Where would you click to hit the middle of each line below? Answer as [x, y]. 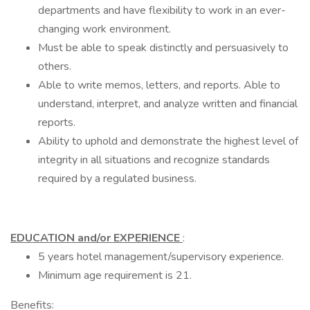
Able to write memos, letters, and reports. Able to [159, 85]
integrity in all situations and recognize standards [154, 160]
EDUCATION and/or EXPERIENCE [97, 238]
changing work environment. [104, 29]
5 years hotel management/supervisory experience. [161, 257]
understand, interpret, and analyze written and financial [168, 104]
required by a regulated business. [117, 179]
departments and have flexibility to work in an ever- [162, 10]
